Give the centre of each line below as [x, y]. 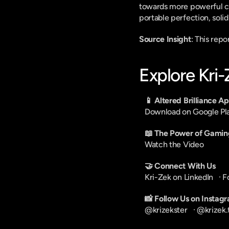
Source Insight [165, 39]
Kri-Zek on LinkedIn [179, 177]
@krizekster [166, 210]
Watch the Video [174, 144]
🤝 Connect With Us [180, 166]
